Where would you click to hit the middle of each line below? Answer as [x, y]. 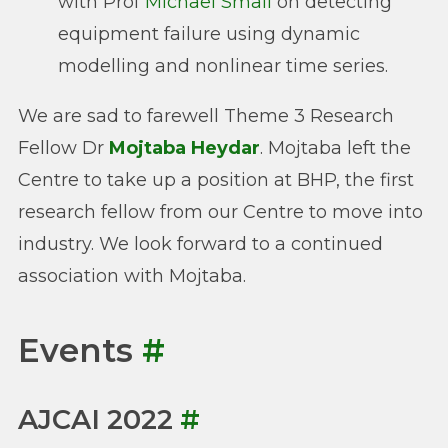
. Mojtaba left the [335, 147]
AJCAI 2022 [99, 419]
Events [80, 351]
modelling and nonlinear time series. [223, 65]
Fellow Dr [63, 147]
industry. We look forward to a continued [200, 243]
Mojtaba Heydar [184, 147]
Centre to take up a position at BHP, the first [216, 179]
